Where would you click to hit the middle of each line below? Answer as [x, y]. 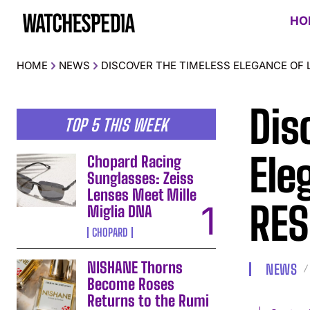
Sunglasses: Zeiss [141, 178]
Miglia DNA [120, 211]
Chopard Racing [135, 161]
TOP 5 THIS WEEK [116, 125]
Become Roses [131, 284]
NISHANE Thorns [135, 267]
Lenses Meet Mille [142, 194]
